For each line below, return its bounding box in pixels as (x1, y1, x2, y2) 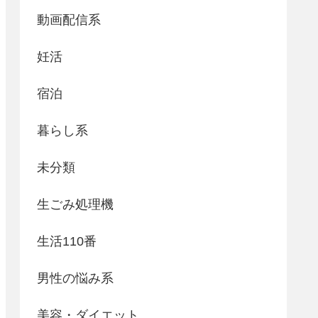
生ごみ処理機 (37, 197, 114, 212)
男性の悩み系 (37, 270, 114, 285)
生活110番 (37, 234, 97, 248)
